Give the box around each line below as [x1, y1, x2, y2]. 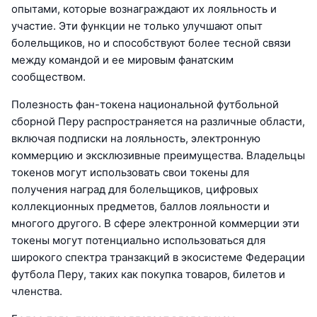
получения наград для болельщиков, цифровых [11, 183, 258, 197]
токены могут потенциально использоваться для [11, 234, 265, 248]
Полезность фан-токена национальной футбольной [11, 98, 279, 112]
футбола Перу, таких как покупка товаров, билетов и [11, 267, 285, 282]
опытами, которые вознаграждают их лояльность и [11, 2, 277, 16]
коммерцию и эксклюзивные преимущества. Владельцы [11, 149, 305, 163]
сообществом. [11, 70, 86, 84]
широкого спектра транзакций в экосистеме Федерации [11, 250, 305, 265]
